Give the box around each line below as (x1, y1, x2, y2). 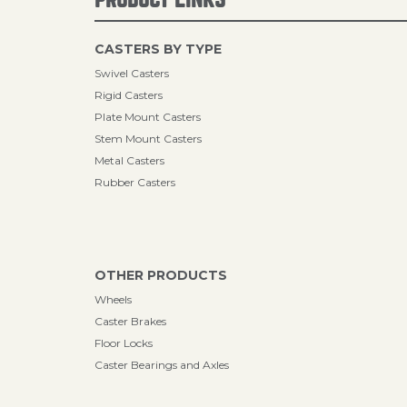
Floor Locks (94, 336, 153, 350)
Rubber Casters (94, 175, 175, 189)
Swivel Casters (94, 66, 169, 80)
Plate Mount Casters (94, 110, 201, 124)
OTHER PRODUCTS (94, 267, 227, 283)
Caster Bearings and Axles (94, 358, 229, 372)
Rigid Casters (94, 88, 163, 102)
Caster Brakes (94, 314, 166, 328)
